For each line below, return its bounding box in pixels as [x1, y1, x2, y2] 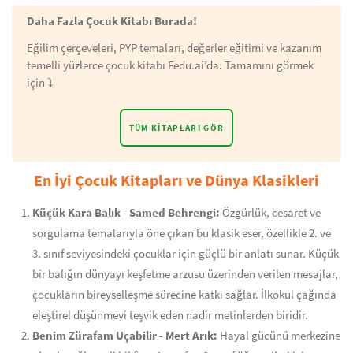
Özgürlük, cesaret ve [220, 206, 321, 220]
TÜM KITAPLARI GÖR [128, 122, 225, 133]
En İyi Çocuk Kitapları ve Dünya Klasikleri [34, 170, 319, 190]
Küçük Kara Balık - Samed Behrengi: [32, 206, 220, 220]
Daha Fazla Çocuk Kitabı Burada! [27, 14, 197, 28]
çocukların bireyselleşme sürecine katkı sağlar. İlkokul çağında [32, 288, 336, 302]
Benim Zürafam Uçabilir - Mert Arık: [32, 329, 217, 343]
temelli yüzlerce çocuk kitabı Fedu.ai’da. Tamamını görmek [27, 58, 314, 72]
